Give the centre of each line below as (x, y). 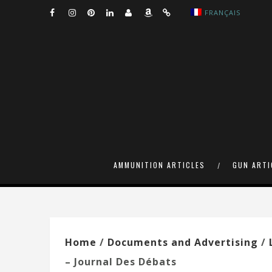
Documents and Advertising (183, 243)
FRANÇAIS (223, 12)
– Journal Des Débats (121, 262)
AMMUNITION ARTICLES (159, 165)
